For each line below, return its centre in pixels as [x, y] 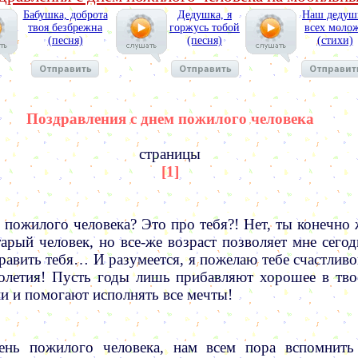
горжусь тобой [205, 28]
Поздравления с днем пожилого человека [170, 119]
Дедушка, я [205, 15]
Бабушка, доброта [65, 15]
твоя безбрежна [65, 28]
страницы [170, 154]
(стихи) [335, 40]
